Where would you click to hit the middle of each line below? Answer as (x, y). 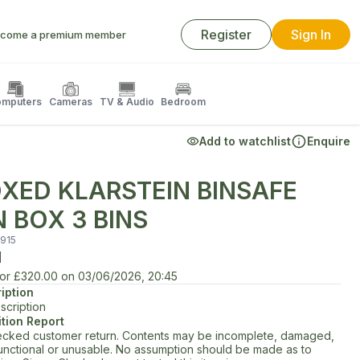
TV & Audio (127, 102)
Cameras (71, 102)
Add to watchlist (245, 141)
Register (226, 35)
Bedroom (183, 102)
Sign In (311, 35)
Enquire (329, 141)
